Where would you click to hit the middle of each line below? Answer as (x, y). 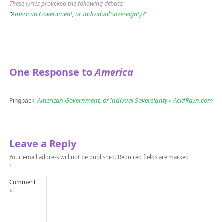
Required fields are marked (153, 157)
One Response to (52, 72)
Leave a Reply (43, 144)
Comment (22, 182)
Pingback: (23, 101)
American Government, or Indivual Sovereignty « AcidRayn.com (125, 100)
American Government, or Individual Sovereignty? (78, 14)
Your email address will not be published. (63, 157)
